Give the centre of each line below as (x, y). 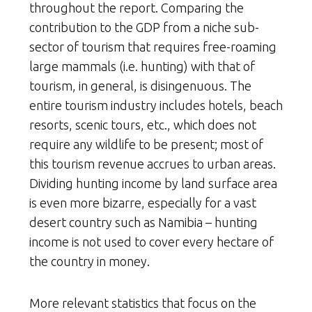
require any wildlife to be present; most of (146, 144)
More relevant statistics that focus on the (143, 303)
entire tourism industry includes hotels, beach (156, 105)
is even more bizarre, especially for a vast (143, 202)
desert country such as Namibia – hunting (143, 222)
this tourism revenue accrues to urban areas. (153, 163)
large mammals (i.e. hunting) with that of (142, 66)
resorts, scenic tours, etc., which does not (143, 124)
